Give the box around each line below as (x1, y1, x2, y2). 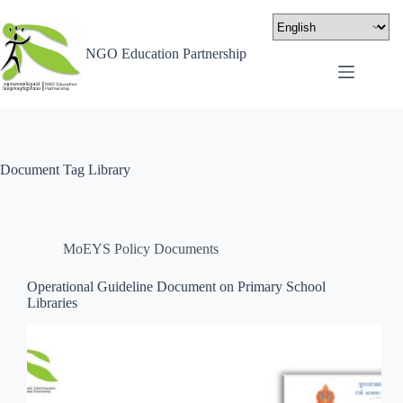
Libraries (27, 295, 77, 310)
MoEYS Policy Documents (63, 241, 219, 256)
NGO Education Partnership (85, 46, 246, 61)
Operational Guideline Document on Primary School (27, 279, 326, 294)
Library (85, 162, 130, 177)
